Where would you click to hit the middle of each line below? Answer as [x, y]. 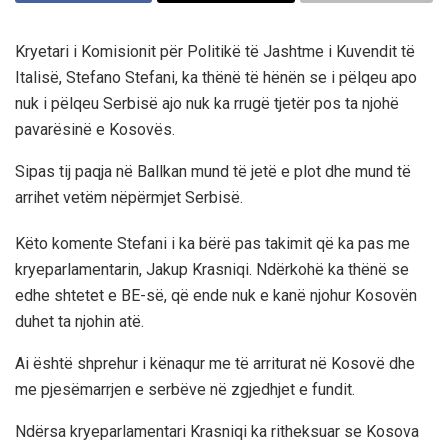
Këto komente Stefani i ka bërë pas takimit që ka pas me [212, 243]
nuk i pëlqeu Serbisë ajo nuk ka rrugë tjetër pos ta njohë [207, 103]
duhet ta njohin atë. [79, 321]
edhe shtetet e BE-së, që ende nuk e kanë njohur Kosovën [216, 295]
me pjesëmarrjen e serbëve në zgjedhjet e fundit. [185, 389]
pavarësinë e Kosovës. [95, 129]
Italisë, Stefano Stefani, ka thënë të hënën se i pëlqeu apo [216, 77]
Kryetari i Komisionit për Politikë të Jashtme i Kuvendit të [215, 51]
